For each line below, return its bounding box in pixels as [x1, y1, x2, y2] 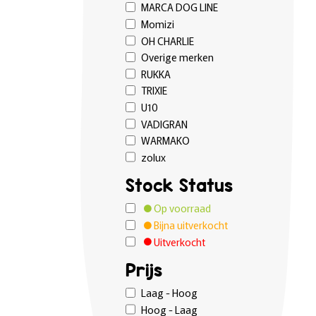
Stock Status [126, 176, 233, 197]
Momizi [140, 16, 174, 32]
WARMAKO [140, 133, 190, 148]
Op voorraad [151, 200, 211, 216]
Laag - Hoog [140, 285, 197, 300]
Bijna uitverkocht [151, 217, 228, 232]
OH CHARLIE [140, 32, 194, 48]
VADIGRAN [140, 116, 188, 131]
